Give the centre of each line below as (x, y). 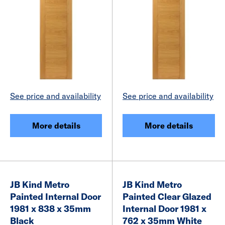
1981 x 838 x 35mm (50, 208)
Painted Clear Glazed (167, 196)
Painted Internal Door (55, 196)
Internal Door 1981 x (164, 208)
